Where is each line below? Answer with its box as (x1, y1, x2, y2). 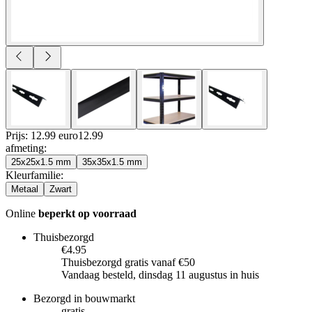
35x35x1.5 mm (82, 156, 142, 167)
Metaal (11, 183, 38, 194)
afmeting (6, 141, 44, 154)
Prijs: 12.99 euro (6, 129, 78, 141)
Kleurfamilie (6, 169, 61, 181)
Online (6, 207, 38, 219)
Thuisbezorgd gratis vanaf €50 (61, 256, 195, 268)
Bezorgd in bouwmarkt (33, 292, 135, 304)
